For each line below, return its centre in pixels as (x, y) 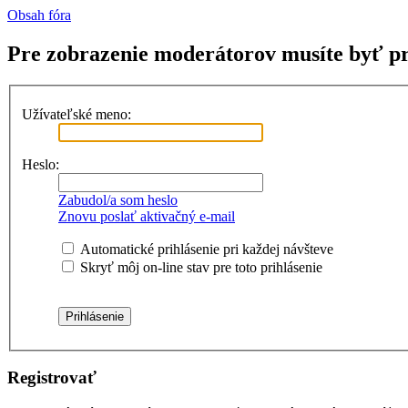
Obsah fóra (39, 15)
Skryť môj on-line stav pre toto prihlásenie (199, 267)
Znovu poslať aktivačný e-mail (147, 216)
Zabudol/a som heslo (118, 199)
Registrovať (52, 378)
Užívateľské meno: (76, 114)
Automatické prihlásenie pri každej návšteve (205, 249)
